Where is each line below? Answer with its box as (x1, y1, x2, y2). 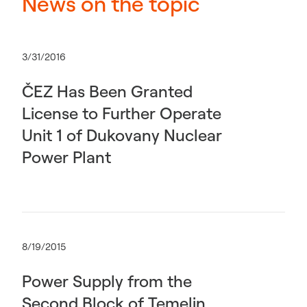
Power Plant (22, 147, 111, 167)
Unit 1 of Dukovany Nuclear (22, 125, 222, 145)
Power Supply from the (22, 271, 192, 291)
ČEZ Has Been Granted (22, 81, 193, 101)
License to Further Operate (22, 103, 221, 123)
